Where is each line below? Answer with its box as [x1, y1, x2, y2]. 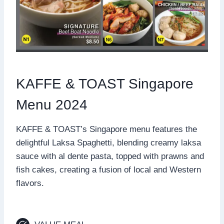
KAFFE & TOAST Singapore [16, 75, 193, 91]
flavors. [16, 178, 44, 188]
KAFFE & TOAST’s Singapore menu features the [16, 124, 197, 134]
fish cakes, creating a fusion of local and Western [16, 164, 201, 174]
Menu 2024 [16, 96, 87, 112]
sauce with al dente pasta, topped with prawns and [16, 151, 204, 161]
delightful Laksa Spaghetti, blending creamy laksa [16, 137, 201, 147]
